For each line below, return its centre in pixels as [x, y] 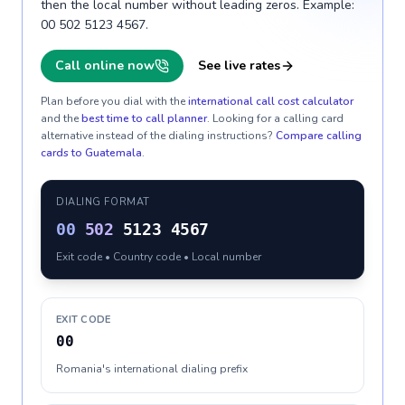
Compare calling [319, 136]
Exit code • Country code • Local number [159, 257]
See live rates [239, 66]
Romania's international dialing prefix [152, 369]
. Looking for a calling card [275, 118]
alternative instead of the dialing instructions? [157, 136]
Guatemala [113, 153]
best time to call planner [144, 118]
